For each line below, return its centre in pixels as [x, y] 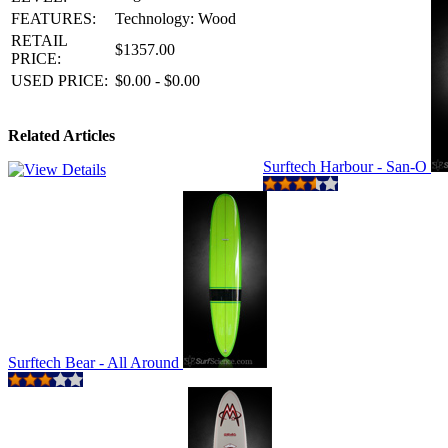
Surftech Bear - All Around [95, 362]
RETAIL [39, 40]
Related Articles [61, 135]
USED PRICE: [59, 80]
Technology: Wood [175, 18]
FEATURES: [53, 18]
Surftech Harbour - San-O [347, 166]
